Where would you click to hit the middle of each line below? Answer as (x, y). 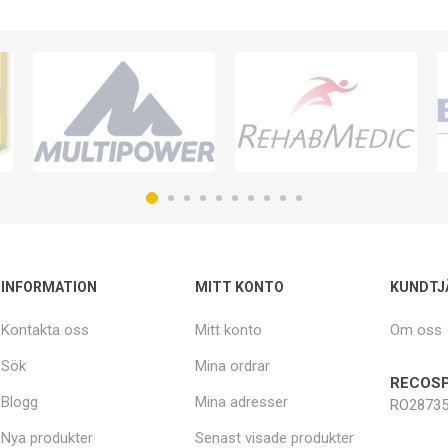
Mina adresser (242, 401)
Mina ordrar (233, 365)
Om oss (415, 329)
